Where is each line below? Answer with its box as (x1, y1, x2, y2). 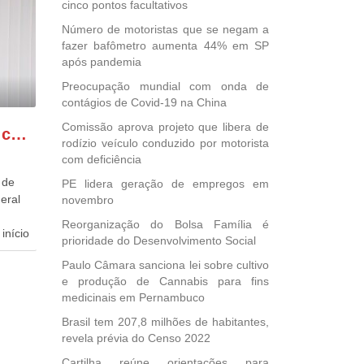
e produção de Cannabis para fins (62, 275, 269, 288)
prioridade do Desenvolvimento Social (62, 234, 256, 247)
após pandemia (62, 55, 141, 68)
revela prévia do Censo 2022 (62, 331, 210, 344)
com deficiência (62, 153, 141, 166)
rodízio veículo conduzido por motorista (62, 136, 269, 149)
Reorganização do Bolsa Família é (62, 218, 269, 231)
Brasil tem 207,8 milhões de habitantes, (62, 315, 269, 328)
